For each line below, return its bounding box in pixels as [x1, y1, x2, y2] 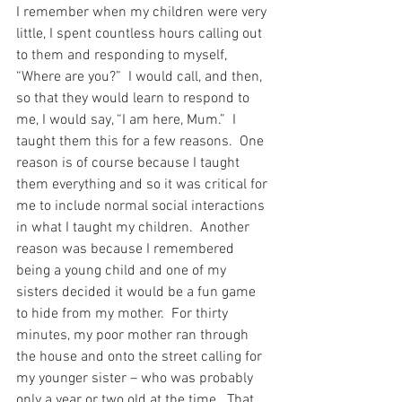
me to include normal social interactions [16, 197, 268, 215]
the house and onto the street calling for [16, 347, 266, 366]
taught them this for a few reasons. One [16, 132, 267, 151]
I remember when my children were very [16, 3, 270, 22]
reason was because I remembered [16, 240, 238, 258]
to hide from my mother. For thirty [16, 304, 232, 323]
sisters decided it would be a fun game [16, 283, 259, 301]
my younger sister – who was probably [16, 369, 257, 388]
